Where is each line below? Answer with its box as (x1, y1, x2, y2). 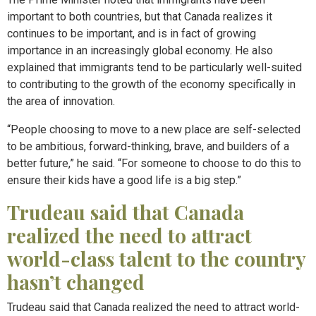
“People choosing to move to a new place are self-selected (7, 123, 300, 136)
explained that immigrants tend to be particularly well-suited (7, 61, 302, 74)
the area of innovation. (7, 95, 115, 108)
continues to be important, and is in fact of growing (7, 27, 256, 40)
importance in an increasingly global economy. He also (7, 44, 273, 57)
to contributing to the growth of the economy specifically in (7, 78, 296, 91)
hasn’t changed (7, 269, 145, 295)
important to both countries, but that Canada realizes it (7, 10, 272, 23)
